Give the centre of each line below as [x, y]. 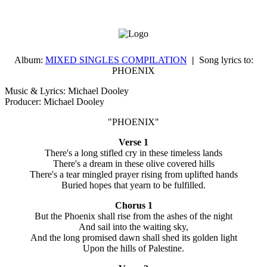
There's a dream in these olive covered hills [133, 164]
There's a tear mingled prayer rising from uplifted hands [133, 174]
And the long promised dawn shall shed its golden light [133, 237]
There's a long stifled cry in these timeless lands [133, 153]
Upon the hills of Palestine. [133, 248]
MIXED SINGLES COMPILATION [116, 60]
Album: [30, 60]
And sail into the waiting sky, [133, 227]
